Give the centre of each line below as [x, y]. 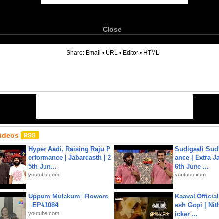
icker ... [186, 214]
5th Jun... [43, 166]
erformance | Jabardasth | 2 [70, 158]
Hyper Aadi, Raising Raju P [69, 149]
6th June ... [192, 166]
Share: [76, 53]
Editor [131, 53]
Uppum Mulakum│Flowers [68, 196]
